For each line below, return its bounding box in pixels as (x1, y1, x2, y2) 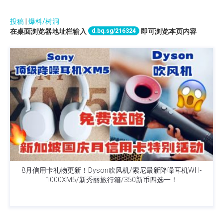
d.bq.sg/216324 (92, 27, 136, 35)
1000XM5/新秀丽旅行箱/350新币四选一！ (45, 176, 178, 184)
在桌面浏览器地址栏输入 (10, 27, 88, 36)
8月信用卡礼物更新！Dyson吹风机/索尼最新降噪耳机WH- (21, 166, 202, 174)
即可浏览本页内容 (139, 27, 197, 36)
